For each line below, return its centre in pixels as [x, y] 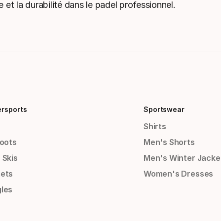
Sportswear [164, 110]
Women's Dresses [178, 174]
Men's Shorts [169, 142]
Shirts [155, 127]
